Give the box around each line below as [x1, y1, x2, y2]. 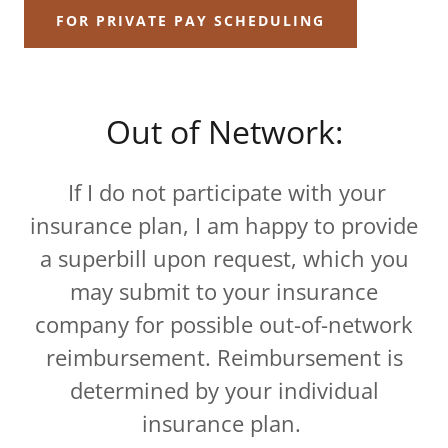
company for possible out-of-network [35, 309, 413, 339]
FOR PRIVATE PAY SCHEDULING [56, 10, 326, 30]
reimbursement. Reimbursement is [45, 342, 403, 372]
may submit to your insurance [70, 276, 378, 306]
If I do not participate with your [68, 177, 386, 207]
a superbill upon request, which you [39, 243, 409, 273]
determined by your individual [69, 375, 379, 405]
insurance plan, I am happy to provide [30, 210, 418, 240]
